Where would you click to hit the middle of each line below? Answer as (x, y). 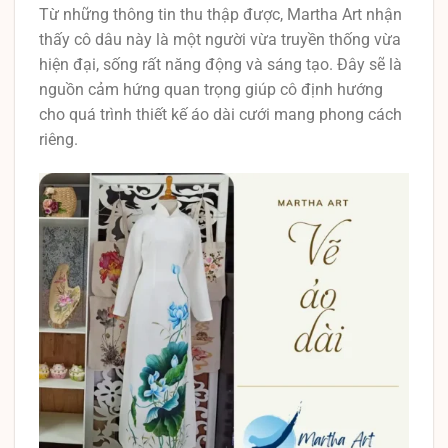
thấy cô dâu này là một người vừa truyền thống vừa (220, 40)
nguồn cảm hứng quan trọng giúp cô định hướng (211, 90)
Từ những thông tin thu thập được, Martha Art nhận (220, 15)
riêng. (58, 140)
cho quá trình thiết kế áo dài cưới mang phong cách (220, 115)
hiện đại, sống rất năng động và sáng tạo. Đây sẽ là (220, 65)
